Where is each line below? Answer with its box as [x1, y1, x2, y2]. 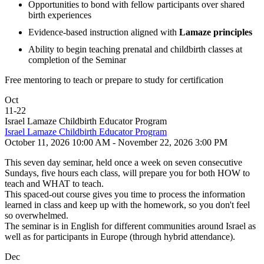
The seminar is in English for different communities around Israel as [5, 221, 256, 231]
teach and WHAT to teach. [5, 179, 104, 189]
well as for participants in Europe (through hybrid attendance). [5, 232, 235, 242]
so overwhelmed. [5, 210, 68, 220]
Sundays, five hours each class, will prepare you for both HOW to [5, 168, 250, 178]
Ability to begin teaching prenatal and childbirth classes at [28, 44, 242, 54]
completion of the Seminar [28, 55, 126, 65]
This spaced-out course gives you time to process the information [5, 189, 245, 199]
